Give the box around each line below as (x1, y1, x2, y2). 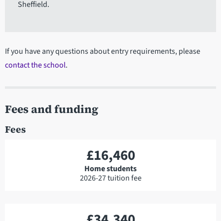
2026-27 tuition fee (79, 173, 142, 184)
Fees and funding (5, 101, 98, 117)
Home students (84, 163, 137, 175)
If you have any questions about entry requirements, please (5, 46, 200, 57)
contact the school (5, 60, 66, 71)
